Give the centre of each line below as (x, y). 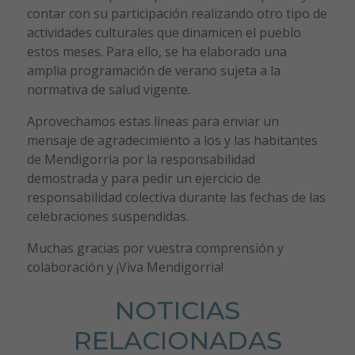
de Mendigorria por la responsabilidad (141, 159)
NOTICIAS (177, 310)
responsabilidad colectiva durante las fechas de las (176, 197)
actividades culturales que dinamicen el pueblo (164, 32)
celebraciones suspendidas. (107, 216)
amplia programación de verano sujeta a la (153, 70)
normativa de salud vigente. (108, 89)
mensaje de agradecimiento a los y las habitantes (172, 140)
